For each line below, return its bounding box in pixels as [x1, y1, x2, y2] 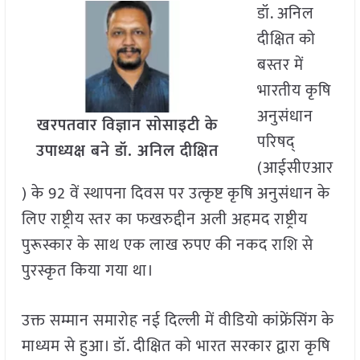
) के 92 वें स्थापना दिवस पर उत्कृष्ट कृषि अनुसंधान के [21, 180, 330, 208]
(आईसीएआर [256, 154, 333, 182]
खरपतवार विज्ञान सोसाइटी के [36, 112, 218, 140]
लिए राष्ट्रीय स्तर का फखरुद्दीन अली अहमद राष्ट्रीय [21, 206, 308, 234]
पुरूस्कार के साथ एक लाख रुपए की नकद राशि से [21, 231, 313, 260]
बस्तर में [256, 51, 304, 80]
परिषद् [256, 129, 295, 157]
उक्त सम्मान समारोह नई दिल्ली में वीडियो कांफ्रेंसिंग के [21, 307, 334, 335]
